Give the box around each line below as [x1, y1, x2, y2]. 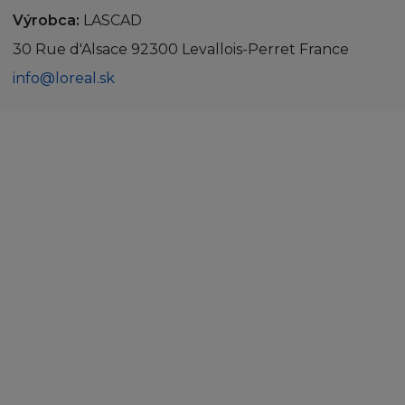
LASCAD [80, 12, 142, 30]
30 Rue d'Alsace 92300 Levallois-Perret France [13, 41, 349, 59]
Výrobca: [13, 12, 80, 30]
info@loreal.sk [13, 70, 115, 88]
